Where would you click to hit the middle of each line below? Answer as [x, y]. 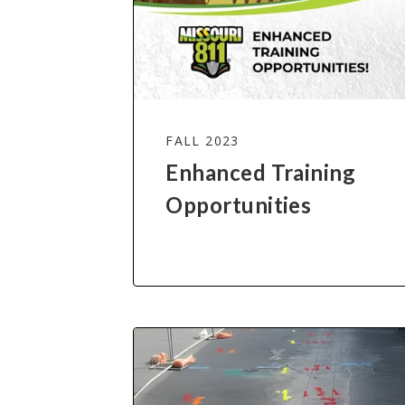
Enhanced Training [261, 173]
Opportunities [239, 205]
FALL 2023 [202, 141]
